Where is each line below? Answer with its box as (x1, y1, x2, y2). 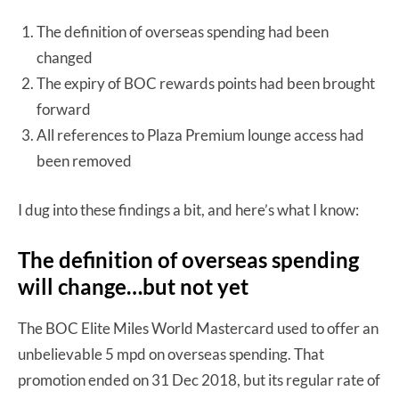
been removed (37, 151, 132, 171)
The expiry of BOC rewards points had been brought (37, 74, 375, 94)
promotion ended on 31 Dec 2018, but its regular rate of (18, 370, 380, 390)
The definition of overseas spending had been (37, 22, 329, 42)
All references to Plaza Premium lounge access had (37, 126, 364, 145)
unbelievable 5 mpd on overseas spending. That (18, 345, 324, 364)
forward (37, 100, 91, 119)
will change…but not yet (18, 273, 248, 300)
